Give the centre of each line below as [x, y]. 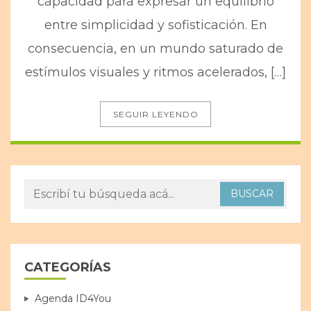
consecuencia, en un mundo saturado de [155, 49]
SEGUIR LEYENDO [155, 115]
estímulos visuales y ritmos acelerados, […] [155, 73]
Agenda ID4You [73, 299]
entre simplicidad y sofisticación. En [155, 25]
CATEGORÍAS [68, 268]
